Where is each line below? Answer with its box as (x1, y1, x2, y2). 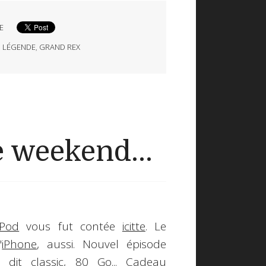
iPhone (2, 236, 37, 252)
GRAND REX (39, 41, 81, 52)
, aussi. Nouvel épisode (37, 236, 166, 252)
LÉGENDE (2, 41, 36, 52)
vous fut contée (19, 218, 122, 235)
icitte (122, 218, 145, 235)
